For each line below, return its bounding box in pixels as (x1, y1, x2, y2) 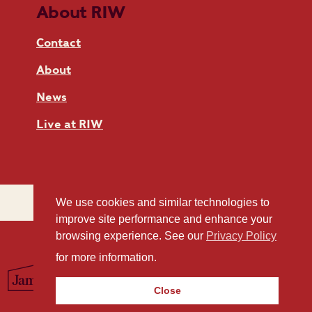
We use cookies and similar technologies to (56, 196, 270, 209)
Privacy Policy (206, 230, 276, 242)
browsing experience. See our (56, 230, 206, 242)
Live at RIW (36, 117, 103, 132)
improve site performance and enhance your (56, 213, 272, 226)
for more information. (56, 251, 159, 263)
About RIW (36, 1, 125, 24)
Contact (36, 36, 81, 51)
